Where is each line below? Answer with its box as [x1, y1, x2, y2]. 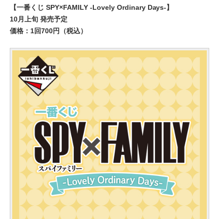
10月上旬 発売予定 [10, 15, 67, 23]
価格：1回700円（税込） [10, 27, 87, 35]
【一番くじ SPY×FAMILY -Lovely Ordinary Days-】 [10, 3, 174, 11]
